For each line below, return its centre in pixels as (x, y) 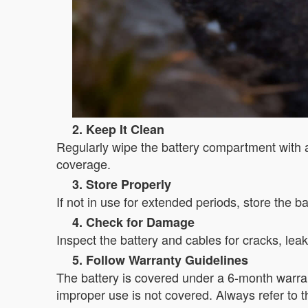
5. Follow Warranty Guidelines (160, 260)
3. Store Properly (122, 184)
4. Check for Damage (133, 222)
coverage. (84, 163)
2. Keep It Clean (118, 129)
